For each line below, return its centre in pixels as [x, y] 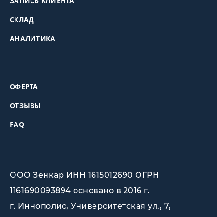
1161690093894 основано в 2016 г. [80, 191]
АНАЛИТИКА [33, 39]
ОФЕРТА [24, 87]
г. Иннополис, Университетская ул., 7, [90, 206]
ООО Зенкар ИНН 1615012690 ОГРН [84, 175]
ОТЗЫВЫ [25, 106]
